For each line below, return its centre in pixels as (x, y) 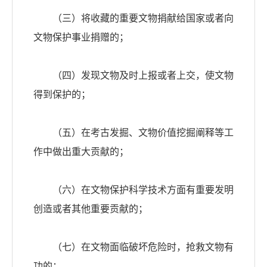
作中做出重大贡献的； (81, 152)
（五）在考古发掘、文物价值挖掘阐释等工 (133, 133)
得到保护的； (62, 95)
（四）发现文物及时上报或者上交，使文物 (133, 76)
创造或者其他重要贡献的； (91, 209)
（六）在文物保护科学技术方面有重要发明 (133, 190)
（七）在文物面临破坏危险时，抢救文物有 (133, 247)
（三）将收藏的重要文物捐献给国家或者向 (133, 18)
